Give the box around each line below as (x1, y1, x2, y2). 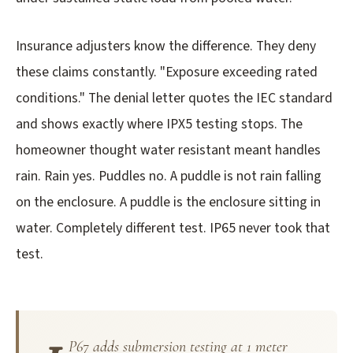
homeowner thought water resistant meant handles (16, 140, 321, 161)
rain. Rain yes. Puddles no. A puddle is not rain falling (16, 166, 321, 187)
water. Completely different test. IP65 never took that (16, 218, 330, 239)
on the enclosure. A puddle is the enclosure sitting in (16, 192, 321, 213)
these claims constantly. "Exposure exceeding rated (16, 62, 318, 83)
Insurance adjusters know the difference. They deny (16, 36, 316, 57)
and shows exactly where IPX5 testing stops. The (16, 114, 303, 135)
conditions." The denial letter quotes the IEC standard (16, 88, 333, 109)
